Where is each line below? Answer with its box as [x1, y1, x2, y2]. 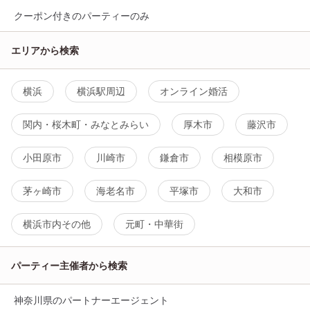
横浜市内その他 [23, 218, 91, 230]
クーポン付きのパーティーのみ [14, 10, 149, 22]
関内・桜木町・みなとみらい [23, 118, 149, 131]
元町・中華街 [125, 218, 183, 230]
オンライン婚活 [160, 85, 228, 98]
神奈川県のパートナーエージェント [14, 294, 169, 307]
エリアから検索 [11, 44, 79, 57]
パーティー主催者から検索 [11, 259, 127, 272]
